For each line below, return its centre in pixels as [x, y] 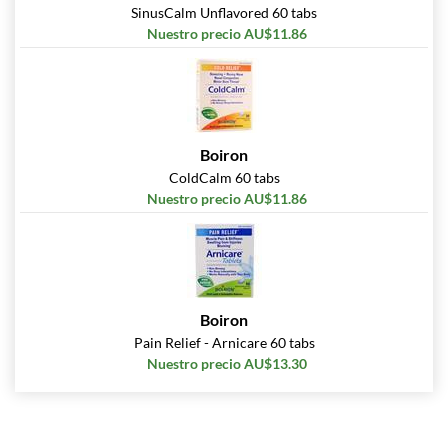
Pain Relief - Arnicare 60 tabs [224, 343]
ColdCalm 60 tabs [224, 178]
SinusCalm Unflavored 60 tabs [224, 13]
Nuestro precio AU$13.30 [226, 364]
